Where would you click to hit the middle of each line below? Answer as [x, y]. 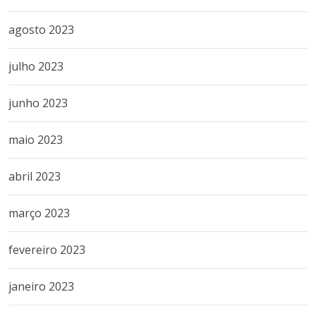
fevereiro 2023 [47, 250]
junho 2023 [38, 103]
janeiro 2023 [41, 286]
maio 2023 [36, 140]
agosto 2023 [41, 30]
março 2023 [39, 213]
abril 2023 [35, 176]
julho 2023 [36, 66]
